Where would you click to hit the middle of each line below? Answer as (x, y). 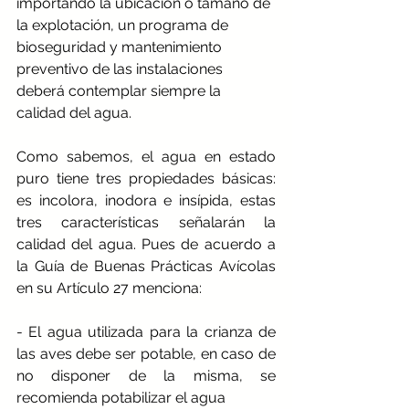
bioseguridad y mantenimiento (121, 47)
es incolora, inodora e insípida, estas (146, 200)
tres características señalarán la (146, 222)
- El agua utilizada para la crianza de (146, 331)
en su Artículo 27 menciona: (109, 288)
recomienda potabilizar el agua (121, 397)
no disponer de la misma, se (146, 375)
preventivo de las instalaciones (121, 68)
